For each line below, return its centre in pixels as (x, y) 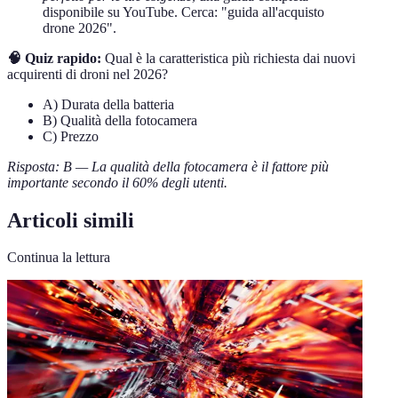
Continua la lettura (59, 258)
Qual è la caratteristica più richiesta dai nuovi (228, 58)
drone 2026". (80, 28)
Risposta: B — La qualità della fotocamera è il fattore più (168, 166)
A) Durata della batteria (108, 104)
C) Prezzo (71, 136)
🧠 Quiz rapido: (54, 58)
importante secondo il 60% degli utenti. (117, 182)
